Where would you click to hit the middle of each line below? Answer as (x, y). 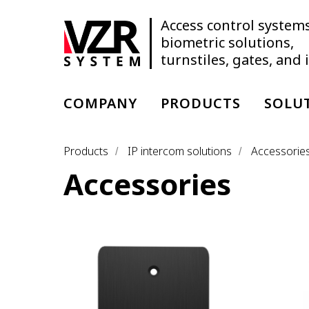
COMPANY (100, 103)
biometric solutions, (227, 42)
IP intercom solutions (180, 151)
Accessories (147, 184)
